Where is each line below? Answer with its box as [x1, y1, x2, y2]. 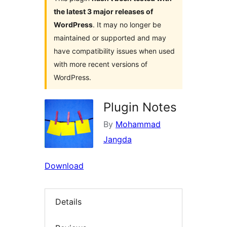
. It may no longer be [93, 20, 161, 29]
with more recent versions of [54, 60, 147, 69]
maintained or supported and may [54, 33, 166, 43]
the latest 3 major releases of [54, 7, 153, 16]
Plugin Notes [103, 100, 177, 115]
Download [45, 161, 84, 171]
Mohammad [116, 119, 161, 130]
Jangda [103, 134, 132, 145]
